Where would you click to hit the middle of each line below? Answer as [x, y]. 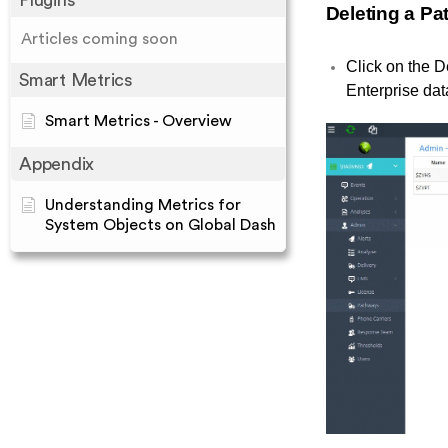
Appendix [56, 164]
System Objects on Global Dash [160, 225]
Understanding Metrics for [143, 205]
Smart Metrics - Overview [138, 121]
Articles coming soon [99, 39]
